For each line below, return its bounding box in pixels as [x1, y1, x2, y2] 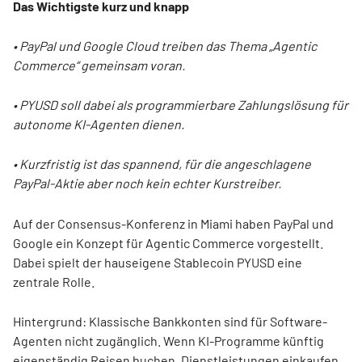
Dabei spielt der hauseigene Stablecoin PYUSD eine [13, 255, 302, 270]
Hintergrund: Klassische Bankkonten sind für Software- [13, 314, 327, 329]
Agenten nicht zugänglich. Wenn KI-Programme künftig [13, 333, 324, 348]
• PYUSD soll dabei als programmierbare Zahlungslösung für [13, 97, 348, 112]
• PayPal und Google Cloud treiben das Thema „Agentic [13, 38, 317, 53]
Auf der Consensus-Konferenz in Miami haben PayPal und [13, 216, 334, 231]
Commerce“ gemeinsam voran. [13, 57, 185, 73]
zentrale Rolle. [13, 274, 95, 289]
